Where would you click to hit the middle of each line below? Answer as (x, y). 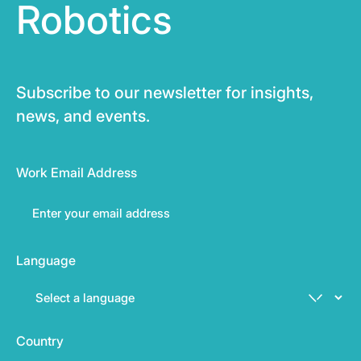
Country (40, 340)
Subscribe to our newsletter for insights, (165, 92)
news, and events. (83, 116)
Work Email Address (77, 172)
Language (46, 260)
